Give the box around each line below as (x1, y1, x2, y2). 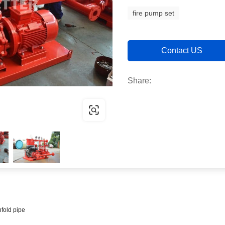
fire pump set (133, 9, 175, 17)
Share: (128, 76, 152, 85)
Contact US (161, 46, 202, 55)
